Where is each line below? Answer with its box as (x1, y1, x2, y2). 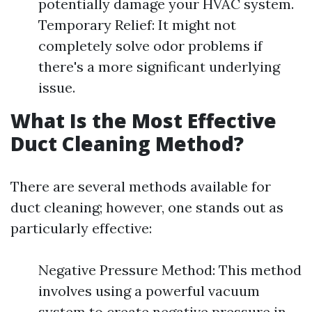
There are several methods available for (10, 178, 271, 195)
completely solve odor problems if (38, 37, 263, 54)
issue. (38, 79, 75, 96)
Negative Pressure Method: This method (38, 261, 302, 279)
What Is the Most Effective (10, 107, 276, 134)
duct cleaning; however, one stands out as (10, 198, 283, 216)
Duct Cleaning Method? (10, 130, 244, 157)
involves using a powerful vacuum (38, 282, 260, 299)
